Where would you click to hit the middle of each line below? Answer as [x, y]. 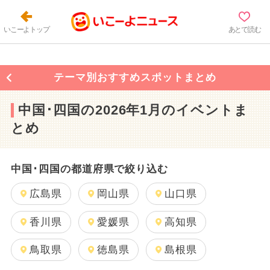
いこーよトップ [26, 29]
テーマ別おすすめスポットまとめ [135, 78]
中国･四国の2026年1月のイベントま [133, 110]
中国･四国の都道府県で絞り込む [89, 169]
